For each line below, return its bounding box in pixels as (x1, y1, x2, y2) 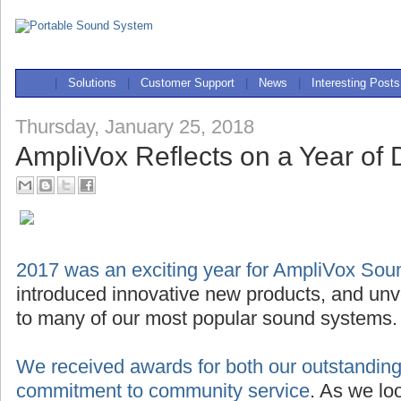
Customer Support (141, 76, 235, 90)
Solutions (68, 76, 116, 90)
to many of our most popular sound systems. (16, 307, 397, 329)
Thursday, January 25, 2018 (15, 115, 254, 138)
